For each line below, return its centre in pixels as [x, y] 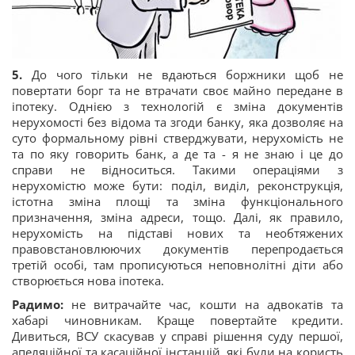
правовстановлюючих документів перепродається [177, 249]
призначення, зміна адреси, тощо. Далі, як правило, [177, 218]
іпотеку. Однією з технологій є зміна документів [177, 107]
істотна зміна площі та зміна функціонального [177, 202]
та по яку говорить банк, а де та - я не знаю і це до [177, 154]
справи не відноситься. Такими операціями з [177, 170]
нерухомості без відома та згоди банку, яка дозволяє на [177, 122]
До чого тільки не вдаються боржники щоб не [187, 75]
